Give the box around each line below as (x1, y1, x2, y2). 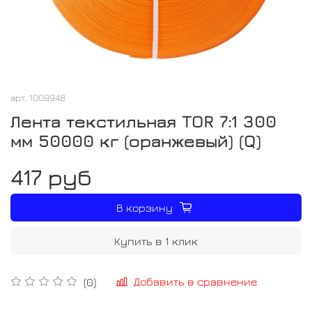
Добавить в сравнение (134, 275, 257, 288)
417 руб (10, 163, 92, 190)
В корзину (116, 201, 173, 214)
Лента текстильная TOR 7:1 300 (10, 111, 276, 131)
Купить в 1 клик (114, 234, 198, 247)
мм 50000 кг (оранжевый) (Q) (10, 130, 261, 150)
